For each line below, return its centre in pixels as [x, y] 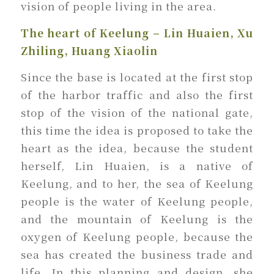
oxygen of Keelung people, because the [137, 237]
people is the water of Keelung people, [137, 201]
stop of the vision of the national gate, [137, 113]
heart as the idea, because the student [137, 148]
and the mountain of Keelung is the [137, 219]
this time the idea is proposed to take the [137, 130]
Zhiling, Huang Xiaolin [89, 50]
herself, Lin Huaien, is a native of [137, 166]
